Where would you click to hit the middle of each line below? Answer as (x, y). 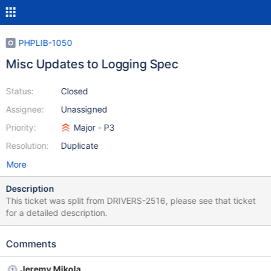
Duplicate (80, 145)
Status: (20, 91)
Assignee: (25, 109)
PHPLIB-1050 (45, 43)
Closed (74, 91)
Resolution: (27, 145)
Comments (31, 244)
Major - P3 (94, 127)
